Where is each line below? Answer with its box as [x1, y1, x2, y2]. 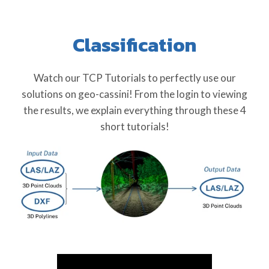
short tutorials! [100, 120, 169, 133]
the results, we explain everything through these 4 [23, 104, 246, 116]
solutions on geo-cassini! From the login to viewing [22, 88, 247, 100]
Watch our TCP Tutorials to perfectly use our [33, 71, 236, 84]
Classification [73, 31, 196, 59]
